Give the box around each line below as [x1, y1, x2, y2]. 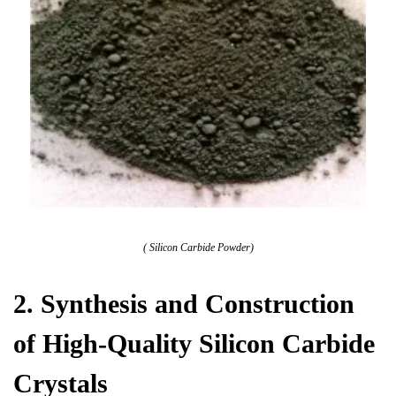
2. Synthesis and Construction [13, 288, 354, 318]
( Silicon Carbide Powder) [142, 240, 254, 254]
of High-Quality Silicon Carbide [13, 328, 375, 358]
